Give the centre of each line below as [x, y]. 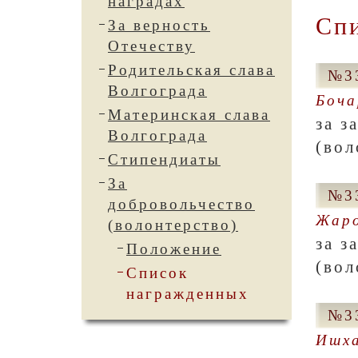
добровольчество [181, 204]
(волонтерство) [173, 225]
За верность [159, 25]
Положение [174, 249]
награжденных [188, 294]
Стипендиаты [164, 159]
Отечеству [151, 46]
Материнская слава [189, 115]
